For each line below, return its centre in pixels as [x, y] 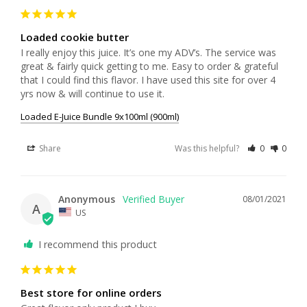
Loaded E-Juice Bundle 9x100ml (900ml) [100, 116]
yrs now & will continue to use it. [93, 93]
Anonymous [87, 199]
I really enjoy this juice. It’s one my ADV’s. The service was [148, 52]
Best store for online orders [91, 293]
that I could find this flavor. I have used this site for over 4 [148, 79]
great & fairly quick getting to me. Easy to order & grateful [149, 66]
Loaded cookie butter [75, 37]
